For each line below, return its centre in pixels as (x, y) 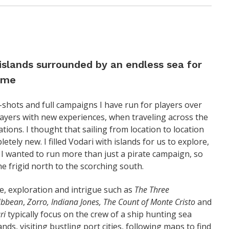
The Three (152, 190)
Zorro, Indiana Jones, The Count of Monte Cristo (111, 202)
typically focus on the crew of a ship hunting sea (99, 214)
